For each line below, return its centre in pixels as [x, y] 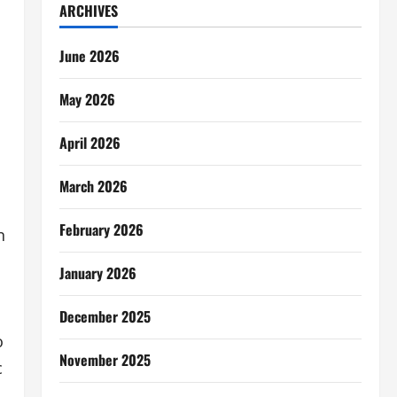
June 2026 [89, 56]
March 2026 [93, 186]
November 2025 [105, 360]
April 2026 [90, 143]
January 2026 [97, 273]
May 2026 [87, 99]
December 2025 [105, 316]
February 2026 [101, 230]
